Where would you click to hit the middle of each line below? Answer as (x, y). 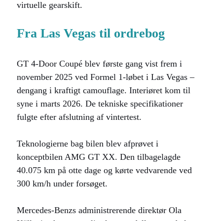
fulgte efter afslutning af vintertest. (79, 117)
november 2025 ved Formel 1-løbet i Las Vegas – (106, 77)
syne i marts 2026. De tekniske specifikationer (100, 104)
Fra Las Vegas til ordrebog (91, 33)
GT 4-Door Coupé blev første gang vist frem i (99, 64)
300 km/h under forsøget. (62, 184)
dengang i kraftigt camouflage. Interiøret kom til (104, 90)
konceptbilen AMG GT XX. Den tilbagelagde (99, 157)
